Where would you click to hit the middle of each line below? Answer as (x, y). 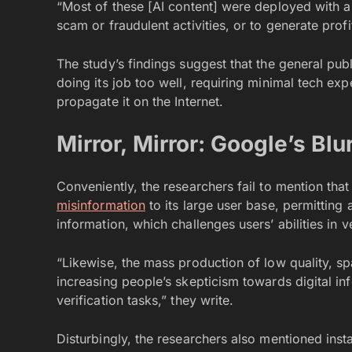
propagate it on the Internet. (140, 101)
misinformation (101, 205)
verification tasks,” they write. (145, 300)
